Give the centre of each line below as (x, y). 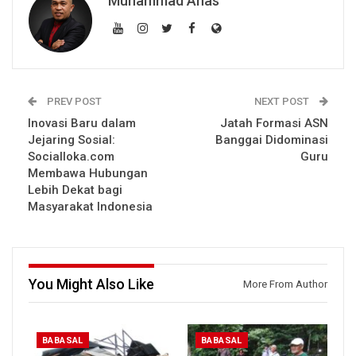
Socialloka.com (71, 157)
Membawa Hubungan (88, 174)
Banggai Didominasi (272, 140)
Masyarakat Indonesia (90, 207)
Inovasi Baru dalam (82, 124)
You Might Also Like (91, 284)
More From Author (285, 284)
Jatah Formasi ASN (274, 124)
